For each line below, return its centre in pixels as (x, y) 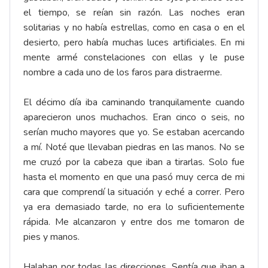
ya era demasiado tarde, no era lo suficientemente (134, 207)
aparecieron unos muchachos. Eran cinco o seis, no (134, 118)
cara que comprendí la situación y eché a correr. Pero (134, 192)
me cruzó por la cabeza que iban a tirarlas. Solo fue (134, 162)
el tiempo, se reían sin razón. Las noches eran (134, 13)
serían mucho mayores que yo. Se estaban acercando (134, 133)
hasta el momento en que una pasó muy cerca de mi (134, 177)
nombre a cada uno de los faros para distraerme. (123, 73)
